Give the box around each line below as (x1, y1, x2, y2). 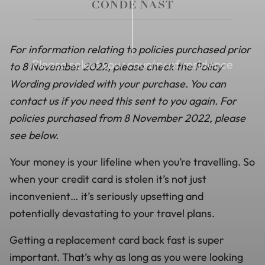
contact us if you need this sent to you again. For (9, 94, 237, 108)
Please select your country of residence (32, 56, 233, 72)
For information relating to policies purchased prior (9, 43, 251, 57)
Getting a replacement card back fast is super (9, 233, 224, 247)
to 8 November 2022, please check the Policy (9, 60, 222, 74)
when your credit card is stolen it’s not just (9, 172, 206, 186)
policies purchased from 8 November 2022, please (9, 111, 245, 125)
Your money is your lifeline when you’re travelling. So (9, 155, 255, 169)
